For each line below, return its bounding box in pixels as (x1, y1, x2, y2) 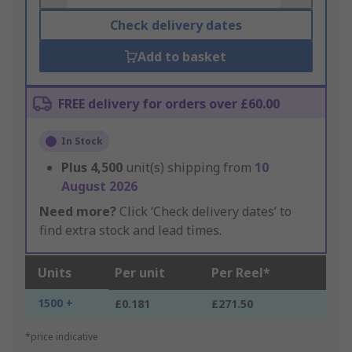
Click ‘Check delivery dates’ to (116, 203, 291, 221)
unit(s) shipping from (126, 159, 255, 177)
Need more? (39, 203, 116, 221)
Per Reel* (211, 264, 270, 282)
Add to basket (137, 48, 227, 66)
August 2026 (61, 178, 137, 196)
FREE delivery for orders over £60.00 (58, 95, 280, 113)
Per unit (115, 264, 165, 282)
